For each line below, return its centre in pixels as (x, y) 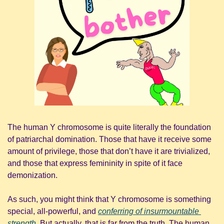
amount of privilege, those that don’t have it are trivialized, (109, 151)
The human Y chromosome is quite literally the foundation (109, 127)
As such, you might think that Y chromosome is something (109, 199)
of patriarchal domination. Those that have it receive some (109, 139)
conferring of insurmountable (148, 211)
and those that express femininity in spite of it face (95, 163)
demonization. (32, 175)
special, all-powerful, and (53, 211)
